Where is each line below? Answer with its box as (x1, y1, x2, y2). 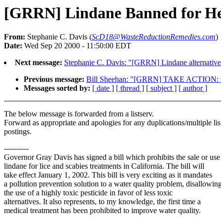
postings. (4, 127, 32, 136)
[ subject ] (146, 84, 177, 93)
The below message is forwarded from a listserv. (4, 110, 154, 118)
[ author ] (179, 84, 207, 93)
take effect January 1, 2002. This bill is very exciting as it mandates (4, 171, 212, 180)
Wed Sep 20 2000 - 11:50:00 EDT (22, 41, 131, 50)
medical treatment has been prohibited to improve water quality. (4, 206, 201, 215)
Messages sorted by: (24, 84, 90, 93)
